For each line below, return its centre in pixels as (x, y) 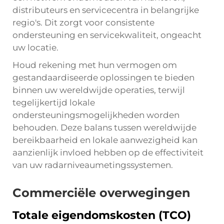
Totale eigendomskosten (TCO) (102, 215)
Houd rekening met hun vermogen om (95, 65)
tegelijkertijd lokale (54, 102)
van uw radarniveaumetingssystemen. (93, 165)
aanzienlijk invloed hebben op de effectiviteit (108, 152)
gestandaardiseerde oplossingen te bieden (103, 77)
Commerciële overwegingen (101, 193)
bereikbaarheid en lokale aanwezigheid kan (105, 140)
